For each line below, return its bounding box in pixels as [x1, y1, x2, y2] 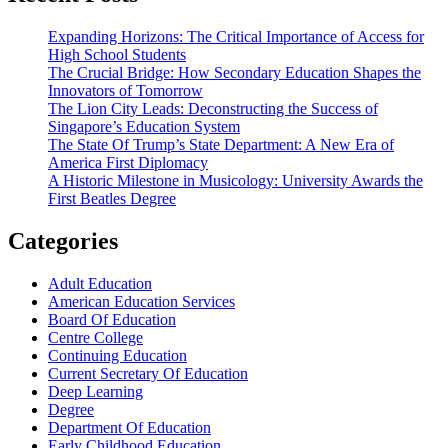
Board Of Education [48, 310, 176, 328]
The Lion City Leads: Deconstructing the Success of [48, 100, 378, 117]
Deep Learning [48, 382, 143, 400]
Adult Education [48, 274, 152, 292]
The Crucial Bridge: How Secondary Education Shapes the [48, 64, 421, 81]
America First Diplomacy [48, 154, 208, 171]
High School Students [48, 46, 186, 63]
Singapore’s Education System [48, 118, 240, 135]
